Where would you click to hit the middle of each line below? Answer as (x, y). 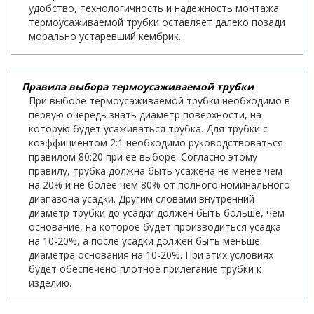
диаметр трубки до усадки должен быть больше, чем (157, 213)
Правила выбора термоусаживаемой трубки (138, 87)
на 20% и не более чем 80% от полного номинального (159, 185)
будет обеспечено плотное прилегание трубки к (145, 269)
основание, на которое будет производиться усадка (155, 227)
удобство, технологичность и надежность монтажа (154, 8)
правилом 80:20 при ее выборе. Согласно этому (143, 157)
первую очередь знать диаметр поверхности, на (145, 115)
